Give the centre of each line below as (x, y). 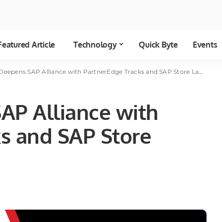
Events (205, 45)
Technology (95, 45)
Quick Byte (158, 45)
